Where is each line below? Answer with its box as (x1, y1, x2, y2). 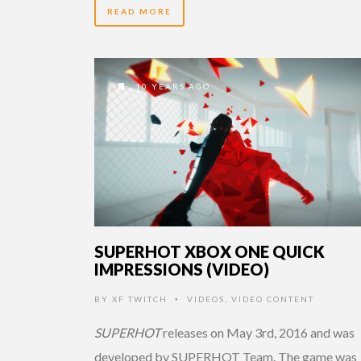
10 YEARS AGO (132, 81, 210, 91)
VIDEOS (187, 293, 225, 304)
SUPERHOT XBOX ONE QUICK (94, 241, 325, 261)
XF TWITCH (112, 293, 168, 304)
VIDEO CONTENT (231, 293, 314, 304)
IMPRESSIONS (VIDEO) (94, 259, 269, 279)
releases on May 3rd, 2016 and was (160, 324, 355, 340)
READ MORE (107, 6, 172, 16)
